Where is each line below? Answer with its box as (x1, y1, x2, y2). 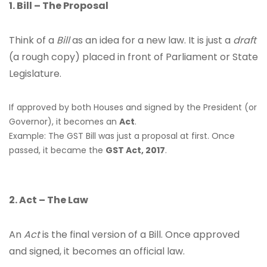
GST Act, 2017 (105, 144, 165, 156)
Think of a (9, 33, 57, 47)
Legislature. (9, 67, 61, 80)
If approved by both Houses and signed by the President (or (9, 101, 257, 113)
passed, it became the (9, 144, 105, 156)
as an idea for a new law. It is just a (70, 33, 233, 47)
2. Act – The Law (9, 193, 88, 207)
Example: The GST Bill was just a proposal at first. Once (9, 130, 235, 142)
